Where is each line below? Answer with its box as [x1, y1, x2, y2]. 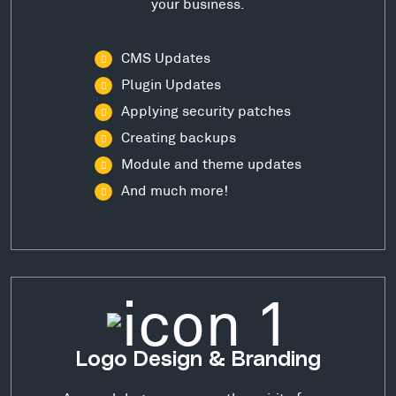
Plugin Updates [121, 75, 221, 93]
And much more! [121, 181, 228, 199]
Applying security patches [121, 102, 291, 119]
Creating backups [121, 128, 236, 146]
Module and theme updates [121, 155, 301, 172]
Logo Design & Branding [75, 348, 321, 370]
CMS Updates [121, 49, 210, 66]
